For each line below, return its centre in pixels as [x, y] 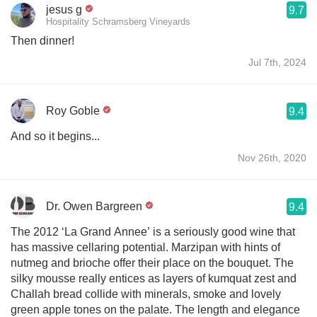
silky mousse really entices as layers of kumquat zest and [154, 278]
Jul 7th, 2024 [277, 62]
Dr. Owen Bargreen [94, 206]
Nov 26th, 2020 [272, 157]
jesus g [64, 9]
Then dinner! [42, 40]
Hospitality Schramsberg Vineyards [118, 21]
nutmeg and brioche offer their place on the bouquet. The [152, 263]
